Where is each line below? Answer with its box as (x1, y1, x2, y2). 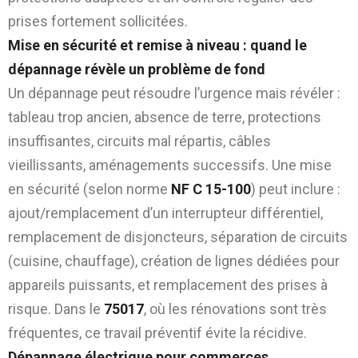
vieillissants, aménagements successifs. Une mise (8, 156, 332, 173)
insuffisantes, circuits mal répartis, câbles (8, 132, 271, 149)
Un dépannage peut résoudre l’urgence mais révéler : (8, 84, 340, 101)
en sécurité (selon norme (8, 180, 171, 197)
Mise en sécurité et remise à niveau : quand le (8, 36, 307, 54)
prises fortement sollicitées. (8, 12, 188, 30)
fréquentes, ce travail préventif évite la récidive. (8, 324, 307, 341)
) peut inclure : (251, 180, 340, 197)
